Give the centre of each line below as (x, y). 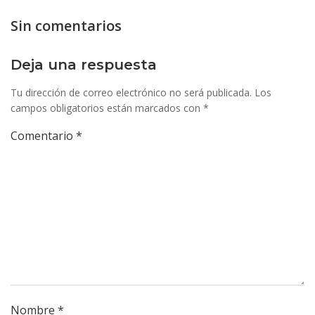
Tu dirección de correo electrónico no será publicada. (131, 92)
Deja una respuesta (84, 65)
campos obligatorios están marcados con (107, 108)
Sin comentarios (66, 26)
